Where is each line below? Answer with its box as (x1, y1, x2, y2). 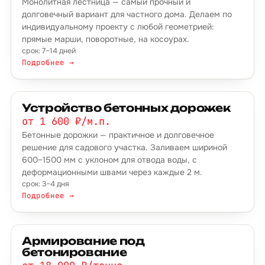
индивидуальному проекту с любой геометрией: (22, 21, 214, 32)
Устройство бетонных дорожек (22, 101, 231, 114)
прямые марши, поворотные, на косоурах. (22, 34, 189, 44)
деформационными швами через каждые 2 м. (22, 167, 202, 177)
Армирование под (22, 234, 145, 247)
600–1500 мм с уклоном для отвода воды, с (22, 154, 197, 165)
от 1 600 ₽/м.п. (22, 115, 111, 128)
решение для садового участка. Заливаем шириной (22, 142, 227, 153)
